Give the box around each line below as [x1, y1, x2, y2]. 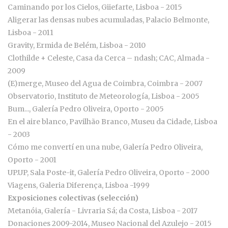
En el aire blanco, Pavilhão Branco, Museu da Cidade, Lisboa [8, 117, 217, 127]
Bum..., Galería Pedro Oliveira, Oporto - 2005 [8, 104, 164, 114]
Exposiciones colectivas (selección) [8, 193, 138, 203]
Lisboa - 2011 [8, 28, 53, 38]
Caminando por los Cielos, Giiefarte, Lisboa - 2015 [8, 3, 182, 12]
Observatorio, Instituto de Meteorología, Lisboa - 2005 [8, 92, 199, 101]
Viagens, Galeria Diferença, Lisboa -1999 [8, 181, 150, 190]
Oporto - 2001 [8, 155, 56, 165]
